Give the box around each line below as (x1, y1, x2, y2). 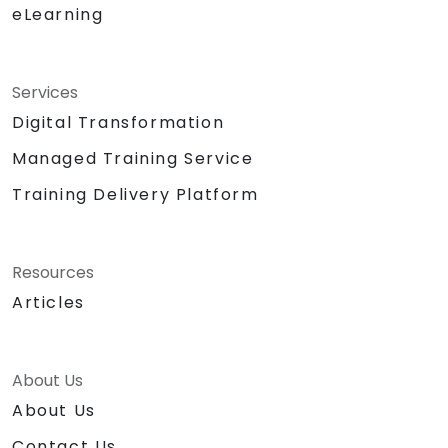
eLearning (12, 2, 104, 26)
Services (12, 80, 78, 104)
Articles (12, 290, 85, 314)
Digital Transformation (12, 110, 225, 134)
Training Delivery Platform (12, 182, 259, 206)
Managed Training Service (12, 146, 254, 170)
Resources (12, 260, 94, 284)
